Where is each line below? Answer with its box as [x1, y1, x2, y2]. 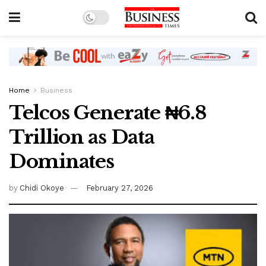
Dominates [9, 150, 114, 174]
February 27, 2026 [86, 183, 154, 193]
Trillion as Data [9, 125, 154, 150]
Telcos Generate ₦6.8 [9, 101, 206, 125]
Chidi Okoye [20, 183, 65, 193]
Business [40, 86, 72, 95]
